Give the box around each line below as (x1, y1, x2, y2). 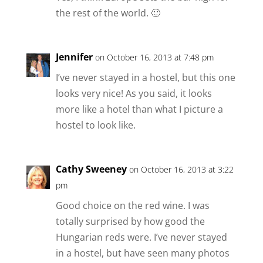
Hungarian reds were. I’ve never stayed (55, 230, 227, 244)
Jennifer (55, 50, 93, 63)
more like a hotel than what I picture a (55, 102, 223, 116)
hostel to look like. (55, 118, 136, 131)
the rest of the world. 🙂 (55, 6, 160, 19)
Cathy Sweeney (55, 162, 127, 176)
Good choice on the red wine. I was (55, 198, 210, 212)
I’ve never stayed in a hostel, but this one (55, 70, 235, 84)
